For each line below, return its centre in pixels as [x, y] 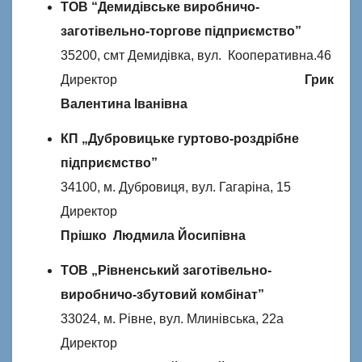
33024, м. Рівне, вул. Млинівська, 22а [172, 318]
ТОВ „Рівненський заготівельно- [166, 270]
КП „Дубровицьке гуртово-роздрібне [180, 138]
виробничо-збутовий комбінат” [162, 294]
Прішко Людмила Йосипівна [153, 235]
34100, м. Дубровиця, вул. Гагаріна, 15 [176, 187]
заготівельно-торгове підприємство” [181, 32]
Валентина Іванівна [124, 104]
